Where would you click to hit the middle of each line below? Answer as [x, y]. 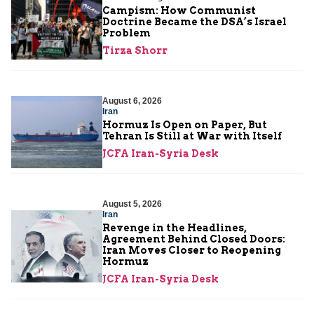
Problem [127, 33]
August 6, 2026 [132, 101]
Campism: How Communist [179, 10]
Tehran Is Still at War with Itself [192, 136]
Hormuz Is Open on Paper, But [185, 124]
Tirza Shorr [135, 50]
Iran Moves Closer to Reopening [192, 250]
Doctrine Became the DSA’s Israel [194, 21]
